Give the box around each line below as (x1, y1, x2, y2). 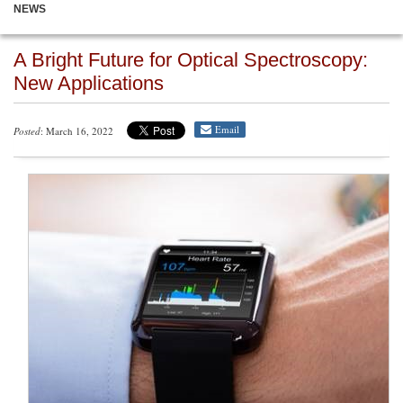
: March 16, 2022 (40, 124, 113, 138)
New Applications (13, 72, 164, 94)
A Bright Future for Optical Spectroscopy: (13, 49, 368, 71)
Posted (13, 124, 40, 138)
